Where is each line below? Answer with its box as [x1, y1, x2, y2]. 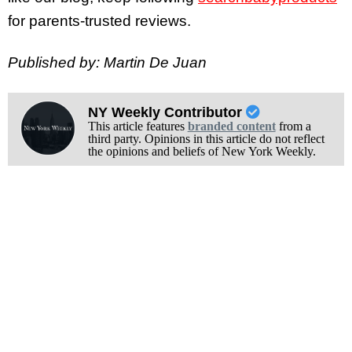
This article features [87, 119, 188, 133]
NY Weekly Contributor [87, 104, 246, 120]
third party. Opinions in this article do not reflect [87, 131, 324, 145]
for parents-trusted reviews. [8, 13, 191, 30]
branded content [187, 119, 276, 133]
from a [275, 119, 311, 133]
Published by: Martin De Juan [8, 53, 207, 71]
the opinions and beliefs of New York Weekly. [87, 144, 316, 158]
